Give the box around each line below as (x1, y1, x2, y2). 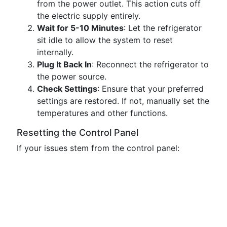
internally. (37, 47, 73, 57)
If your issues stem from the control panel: (17, 143, 179, 153)
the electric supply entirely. (37, 11, 140, 21)
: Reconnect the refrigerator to (92, 59, 209, 69)
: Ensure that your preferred (97, 84, 204, 94)
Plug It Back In (37, 59, 92, 69)
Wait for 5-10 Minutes (37, 23, 124, 33)
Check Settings (37, 84, 97, 94)
